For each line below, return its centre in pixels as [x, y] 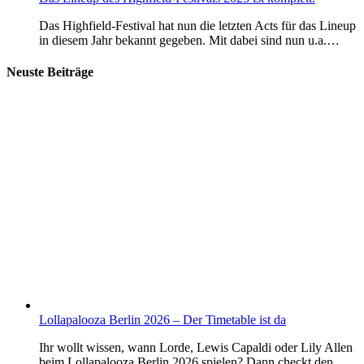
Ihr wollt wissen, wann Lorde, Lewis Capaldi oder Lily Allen [196, 347]
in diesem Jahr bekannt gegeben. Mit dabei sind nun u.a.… [189, 40]
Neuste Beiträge [50, 72]
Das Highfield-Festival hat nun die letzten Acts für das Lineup [197, 25]
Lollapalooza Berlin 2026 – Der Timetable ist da [162, 319]
